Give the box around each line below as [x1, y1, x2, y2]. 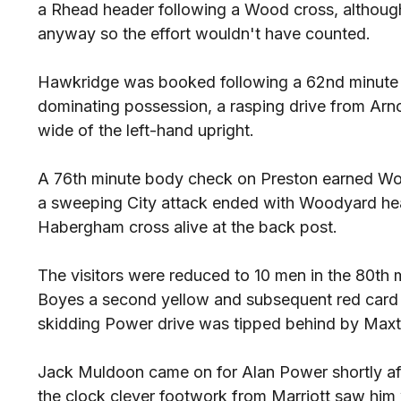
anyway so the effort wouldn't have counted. [38, 24, 371, 44]
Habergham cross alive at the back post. [38, 218, 337, 237]
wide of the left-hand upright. [38, 121, 254, 141]
